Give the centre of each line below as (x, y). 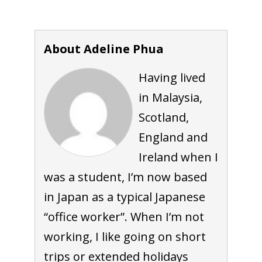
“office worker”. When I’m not (124, 216)
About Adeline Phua (104, 49)
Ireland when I (178, 157)
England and (173, 137)
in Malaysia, (170, 97)
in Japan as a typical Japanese (124, 196)
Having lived (172, 77)
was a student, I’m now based (125, 177)
